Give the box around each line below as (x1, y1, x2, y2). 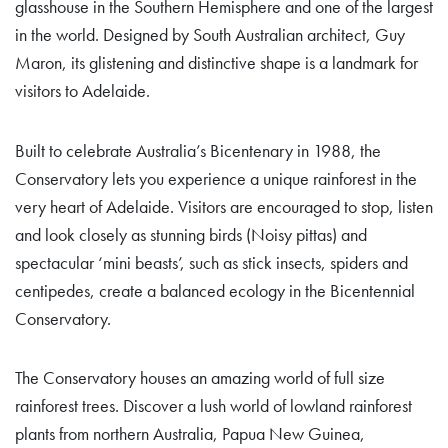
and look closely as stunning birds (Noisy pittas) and (15, 223, 367, 246)
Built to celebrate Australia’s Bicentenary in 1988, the (15, 139, 381, 162)
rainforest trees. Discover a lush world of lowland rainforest (15, 395, 412, 417)
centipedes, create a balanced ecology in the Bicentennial (15, 279, 415, 302)
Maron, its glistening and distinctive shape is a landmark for (15, 52, 418, 74)
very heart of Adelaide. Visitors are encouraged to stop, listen (15, 195, 433, 218)
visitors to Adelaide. (15, 80, 150, 102)
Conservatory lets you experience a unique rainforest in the (15, 167, 417, 190)
